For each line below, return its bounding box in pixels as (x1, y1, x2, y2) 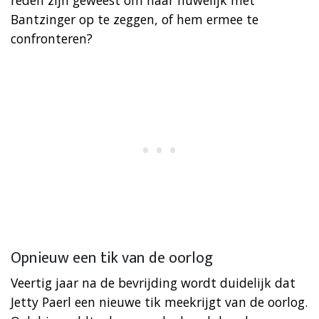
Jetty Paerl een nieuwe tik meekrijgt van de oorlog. (11, 293, 308, 310)
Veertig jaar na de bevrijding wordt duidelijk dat (11, 273, 296, 291)
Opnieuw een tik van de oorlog (11, 244, 213, 271)
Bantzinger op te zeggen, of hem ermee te (11, 10, 258, 28)
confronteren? (11, 29, 93, 47)
